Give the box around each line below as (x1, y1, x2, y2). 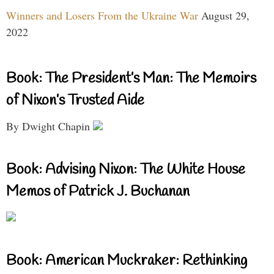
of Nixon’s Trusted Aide (6, 91, 144, 111)
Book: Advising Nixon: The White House (6, 160, 245, 180)
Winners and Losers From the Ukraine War (6, 7, 198, 23)
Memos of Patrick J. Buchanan (6, 182, 190, 202)
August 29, (201, 7, 250, 23)
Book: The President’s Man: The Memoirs (6, 68, 256, 89)
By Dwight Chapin (6, 118, 93, 133)
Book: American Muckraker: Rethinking (6, 251, 247, 271)
